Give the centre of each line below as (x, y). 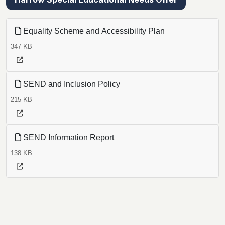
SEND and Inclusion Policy (71, 84)
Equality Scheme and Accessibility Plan (93, 31)
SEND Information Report (68, 137)
